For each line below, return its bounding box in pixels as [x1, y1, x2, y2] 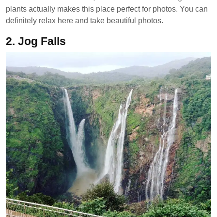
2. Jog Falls [6, 35, 66, 47]
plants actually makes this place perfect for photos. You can [6, 5, 208, 13]
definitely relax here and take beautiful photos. [6, 16, 163, 25]
